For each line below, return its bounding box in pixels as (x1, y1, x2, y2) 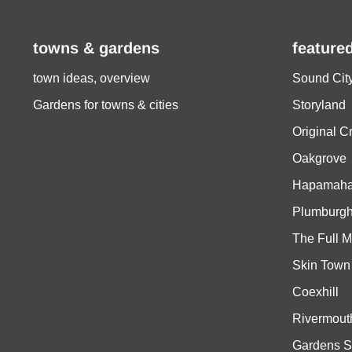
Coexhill (291, 285, 339, 299)
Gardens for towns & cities (33, 98, 178, 112)
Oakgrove (291, 152, 346, 166)
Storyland (291, 98, 346, 112)
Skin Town (291, 258, 350, 273)
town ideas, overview (33, 71, 150, 86)
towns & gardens (33, 39, 159, 57)
